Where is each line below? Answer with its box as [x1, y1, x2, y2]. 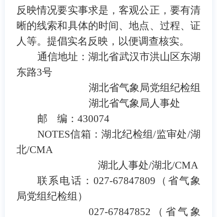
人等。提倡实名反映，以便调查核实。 [16, 35, 189, 47]
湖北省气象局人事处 [88, 97, 180, 109]
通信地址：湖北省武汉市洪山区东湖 [37, 50, 201, 62]
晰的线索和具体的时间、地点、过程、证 [16, 19, 201, 31]
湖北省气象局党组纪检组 [88, 81, 201, 93]
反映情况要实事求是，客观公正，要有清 [16, 4, 201, 16]
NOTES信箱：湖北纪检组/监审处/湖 [37, 128, 201, 140]
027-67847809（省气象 [93, 174, 201, 186]
